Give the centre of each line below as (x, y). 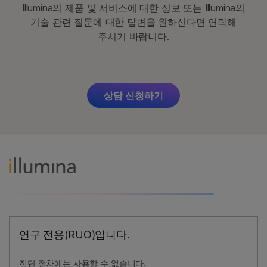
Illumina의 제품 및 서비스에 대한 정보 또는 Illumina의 (133, 8)
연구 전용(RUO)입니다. (74, 235)
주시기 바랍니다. (133, 37)
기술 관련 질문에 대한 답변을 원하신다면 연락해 (133, 22)
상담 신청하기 (133, 96)
